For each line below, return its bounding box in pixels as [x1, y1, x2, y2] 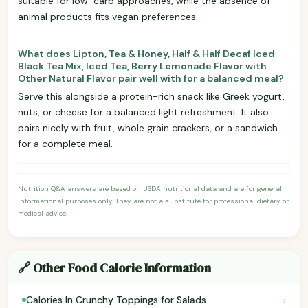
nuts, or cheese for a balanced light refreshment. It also [18, 105, 269, 118]
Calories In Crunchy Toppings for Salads [26, 294, 206, 307]
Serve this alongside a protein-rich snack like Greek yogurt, [18, 89, 285, 102]
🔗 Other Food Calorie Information [18, 258, 211, 276]
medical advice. [18, 208, 67, 218]
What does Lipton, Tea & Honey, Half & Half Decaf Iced [18, 47, 275, 60]
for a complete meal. [18, 137, 113, 150]
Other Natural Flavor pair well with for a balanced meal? [18, 71, 284, 85]
